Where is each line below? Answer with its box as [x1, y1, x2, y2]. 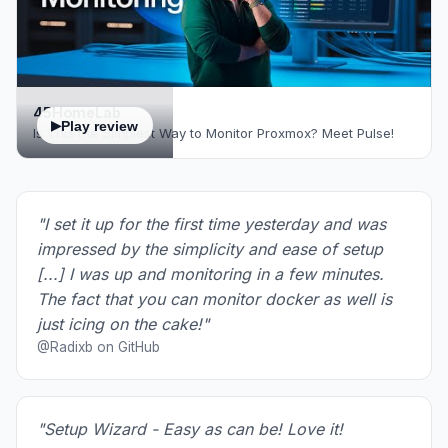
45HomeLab [33, 103, 121, 121]
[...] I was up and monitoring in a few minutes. [37, 263, 384, 284]
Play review [61, 117, 139, 134]
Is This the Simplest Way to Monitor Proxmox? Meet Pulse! [33, 124, 394, 141]
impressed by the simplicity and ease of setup [37, 238, 383, 259]
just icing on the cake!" [37, 313, 209, 334]
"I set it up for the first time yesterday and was [37, 213, 386, 234]
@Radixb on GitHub [37, 338, 160, 355]
